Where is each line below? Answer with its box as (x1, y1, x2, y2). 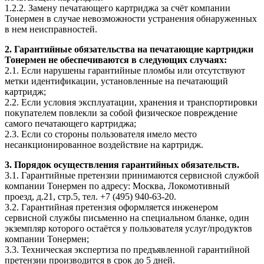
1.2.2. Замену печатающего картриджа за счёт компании (5, 2, 230, 13)
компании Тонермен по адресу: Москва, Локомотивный (5, 180, 230, 191)
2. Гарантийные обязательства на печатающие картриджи (5, 44, 253, 54)
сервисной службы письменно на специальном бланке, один (5, 212, 249, 223)
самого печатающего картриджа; (5, 118, 136, 128)
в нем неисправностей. (5, 24, 97, 34)
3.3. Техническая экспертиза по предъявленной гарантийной (5, 244, 250, 255)
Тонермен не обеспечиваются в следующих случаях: (5, 54, 227, 65)
